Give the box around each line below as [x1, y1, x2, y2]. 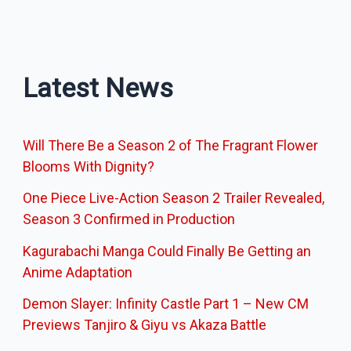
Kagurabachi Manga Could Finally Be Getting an [23, 242, 312, 259]
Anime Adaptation [23, 263, 133, 280]
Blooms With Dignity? [23, 157, 155, 175]
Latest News [23, 71, 174, 103]
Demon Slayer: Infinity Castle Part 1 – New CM [23, 295, 309, 313]
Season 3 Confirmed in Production [23, 211, 236, 228]
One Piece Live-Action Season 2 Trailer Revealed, [23, 190, 325, 207]
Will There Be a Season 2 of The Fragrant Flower [23, 136, 319, 154]
